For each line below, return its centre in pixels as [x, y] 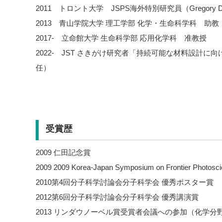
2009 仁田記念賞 [63, 152]
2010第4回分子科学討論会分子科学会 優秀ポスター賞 [125, 182]
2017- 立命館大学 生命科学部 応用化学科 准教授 [121, 38]
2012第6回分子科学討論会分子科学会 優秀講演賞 [117, 197]
